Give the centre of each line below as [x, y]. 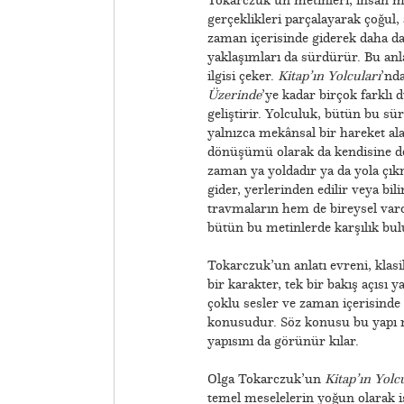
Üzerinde [234, 94]
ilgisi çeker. [242, 75]
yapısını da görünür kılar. [283, 340]
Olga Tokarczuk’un [266, 378]
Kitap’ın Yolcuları [329, 75]
